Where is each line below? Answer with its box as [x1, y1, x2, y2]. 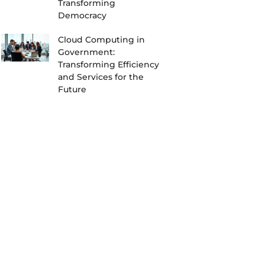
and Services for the [58, 71, 144, 82]
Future [58, 83, 87, 95]
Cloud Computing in [58, 34, 146, 45]
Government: [58, 46, 115, 57]
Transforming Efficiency [58, 59, 160, 70]
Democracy [58, 9, 107, 21]
